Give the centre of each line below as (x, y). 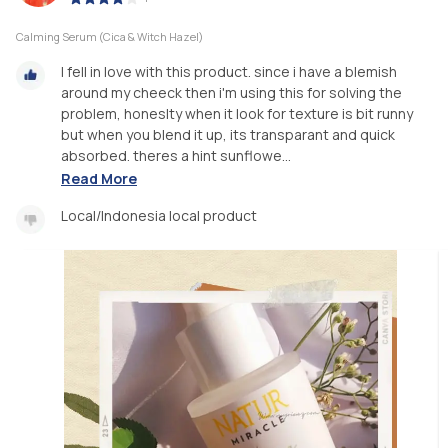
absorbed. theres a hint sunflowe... (176, 156)
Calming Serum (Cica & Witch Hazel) (109, 37)
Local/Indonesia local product (159, 215)
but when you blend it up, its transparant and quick (228, 135)
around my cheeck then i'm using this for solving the (231, 93)
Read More (99, 178)
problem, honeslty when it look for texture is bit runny (237, 114)
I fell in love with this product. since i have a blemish (229, 72)
